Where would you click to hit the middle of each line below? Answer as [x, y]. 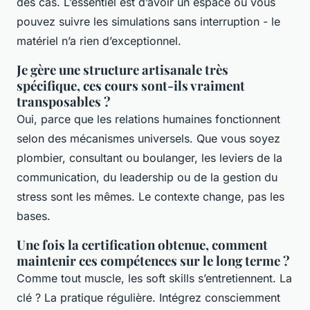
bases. [34, 216]
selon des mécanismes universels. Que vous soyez [148, 139]
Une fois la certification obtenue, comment [142, 245]
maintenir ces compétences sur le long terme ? [153, 261]
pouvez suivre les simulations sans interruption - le [148, 22]
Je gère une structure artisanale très [122, 70]
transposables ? [64, 102]
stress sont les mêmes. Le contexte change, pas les [151, 197]
